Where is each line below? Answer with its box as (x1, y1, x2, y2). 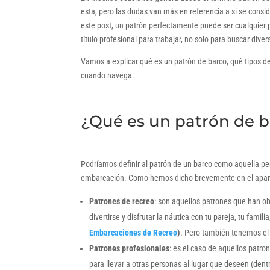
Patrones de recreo (89, 196, 155, 207)
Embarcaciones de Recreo (89, 228, 178, 238)
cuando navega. (81, 71, 135, 81)
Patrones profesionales (89, 243, 170, 254)
